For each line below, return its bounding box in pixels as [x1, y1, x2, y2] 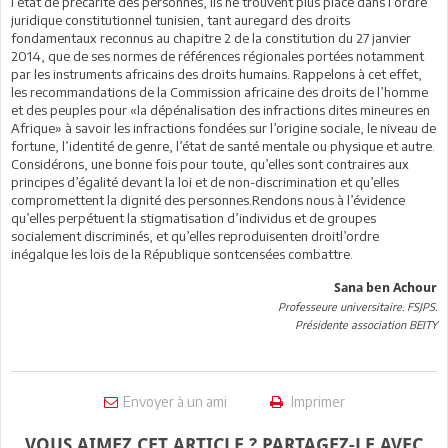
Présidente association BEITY [295, 317, 437, 331]
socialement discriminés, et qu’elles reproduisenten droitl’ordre [11, 227, 379, 244]
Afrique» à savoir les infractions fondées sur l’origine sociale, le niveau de [11, 119, 436, 136]
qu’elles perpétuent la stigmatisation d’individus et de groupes [11, 209, 376, 226]
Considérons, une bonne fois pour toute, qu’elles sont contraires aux [11, 155, 409, 172]
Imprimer [287, 392, 345, 410]
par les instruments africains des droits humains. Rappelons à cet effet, [11, 65, 422, 82]
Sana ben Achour [334, 279, 437, 295]
